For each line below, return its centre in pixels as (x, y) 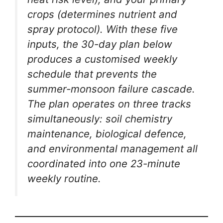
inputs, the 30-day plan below (100, 44)
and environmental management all (112, 149)
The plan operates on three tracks (109, 104)
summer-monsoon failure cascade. (111, 89)
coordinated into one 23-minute (104, 164)
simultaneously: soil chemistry (100, 119)
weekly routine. (64, 179)
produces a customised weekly (102, 59)
